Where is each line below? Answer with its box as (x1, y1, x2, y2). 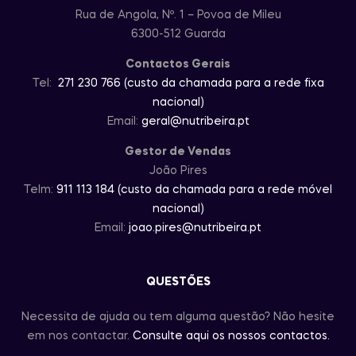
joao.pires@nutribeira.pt (129, 222, 261, 234)
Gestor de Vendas (125, 145, 231, 157)
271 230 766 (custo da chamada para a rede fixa (57, 77, 324, 89)
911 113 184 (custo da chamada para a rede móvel (56, 184, 332, 195)
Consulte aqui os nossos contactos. (132, 330, 330, 342)
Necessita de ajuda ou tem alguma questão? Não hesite (21, 311, 335, 323)
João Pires (149, 164, 207, 176)
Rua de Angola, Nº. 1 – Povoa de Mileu (75, 9, 281, 21)
